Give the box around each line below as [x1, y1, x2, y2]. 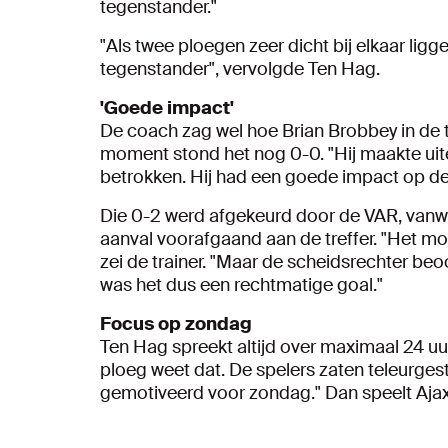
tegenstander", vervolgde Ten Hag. [100, 57, 380, 81]
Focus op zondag [100, 312, 252, 336]
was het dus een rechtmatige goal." [100, 273, 383, 297]
